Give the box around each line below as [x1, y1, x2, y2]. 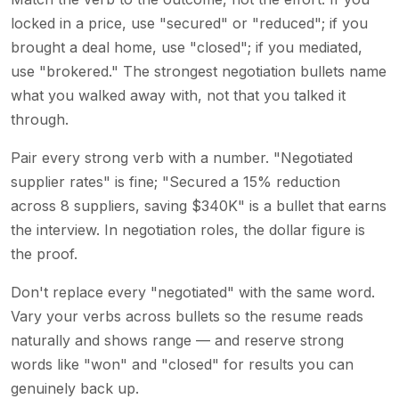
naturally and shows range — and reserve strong [11, 330, 344, 349]
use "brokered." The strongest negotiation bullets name [11, 61, 387, 80]
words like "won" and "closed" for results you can [11, 354, 354, 373]
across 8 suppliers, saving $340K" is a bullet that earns [11, 196, 387, 215]
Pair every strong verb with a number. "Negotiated [11, 148, 353, 167]
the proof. [11, 244, 77, 263]
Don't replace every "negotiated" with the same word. [11, 282, 375, 301]
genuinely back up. [11, 379, 139, 397]
